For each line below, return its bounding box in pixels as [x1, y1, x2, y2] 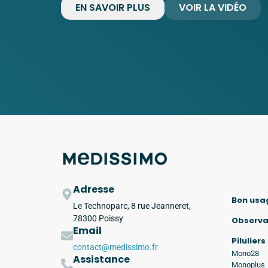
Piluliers [232, 234, 266, 246]
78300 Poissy [73, 214, 123, 224]
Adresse [73, 182, 114, 197]
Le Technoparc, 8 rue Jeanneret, [73, 201, 191, 211]
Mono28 [232, 248, 259, 258]
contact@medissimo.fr [73, 242, 158, 252]
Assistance [73, 252, 130, 267]
